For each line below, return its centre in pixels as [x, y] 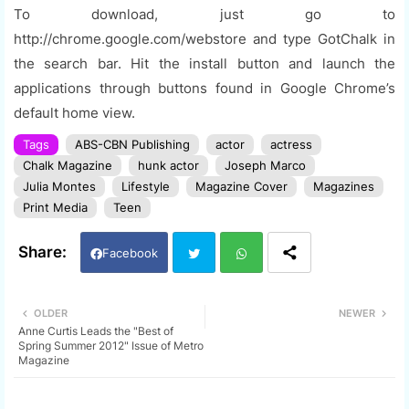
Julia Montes [59, 187]
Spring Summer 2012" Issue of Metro [111, 346]
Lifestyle [146, 187]
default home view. [74, 113]
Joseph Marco [265, 166]
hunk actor [168, 166]
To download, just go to [204, 15]
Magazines [344, 187]
